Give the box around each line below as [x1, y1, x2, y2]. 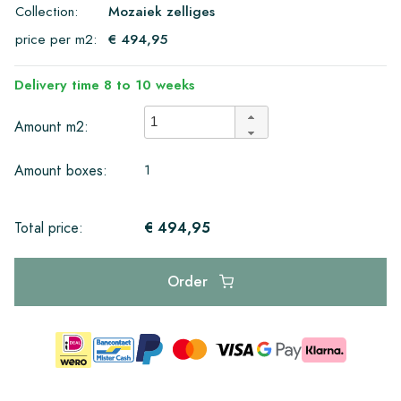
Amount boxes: [14, 160, 107, 181]
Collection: [15, 2, 78, 21]
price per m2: [15, 30, 97, 48]
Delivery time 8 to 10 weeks [14, 75, 195, 94]
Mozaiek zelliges [108, 2, 215, 21]
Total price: [14, 218, 83, 238]
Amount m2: [14, 117, 89, 137]
